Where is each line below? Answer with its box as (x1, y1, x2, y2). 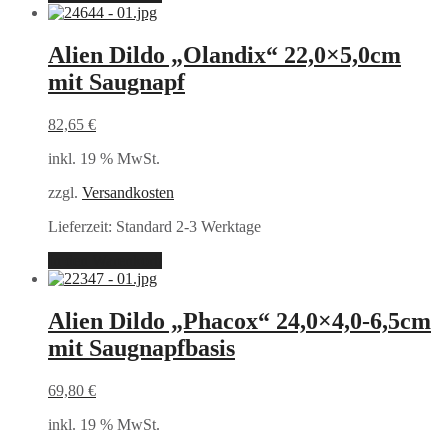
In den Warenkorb (48, 252, 162, 269)
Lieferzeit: (48, 218, 116, 235)
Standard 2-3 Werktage (116, 218, 261, 235)
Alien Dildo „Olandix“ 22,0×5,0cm (48, 42, 401, 69)
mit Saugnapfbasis (48, 334, 235, 361)
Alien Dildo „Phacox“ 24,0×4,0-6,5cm (48, 307, 431, 334)
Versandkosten (82, 184, 174, 201)
